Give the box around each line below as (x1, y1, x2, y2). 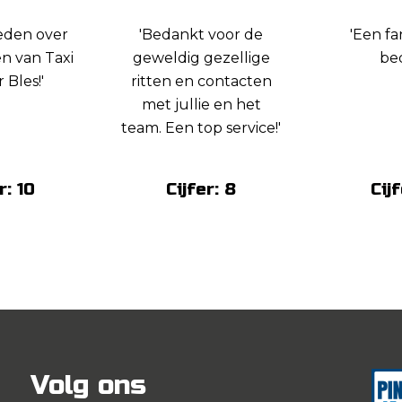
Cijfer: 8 (166, 179, 236, 199)
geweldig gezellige (132, 49, 270, 66)
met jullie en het (141, 96, 261, 113)
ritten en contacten (130, 73, 272, 90)
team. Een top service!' (121, 119, 281, 136)
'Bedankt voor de (139, 26, 263, 43)
